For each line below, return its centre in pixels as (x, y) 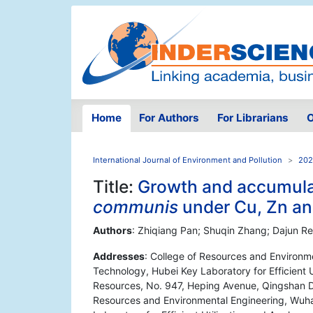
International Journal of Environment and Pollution (188, 160)
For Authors (169, 118)
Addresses (119, 256)
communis (138, 207)
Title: (115, 187)
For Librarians (253, 118)
